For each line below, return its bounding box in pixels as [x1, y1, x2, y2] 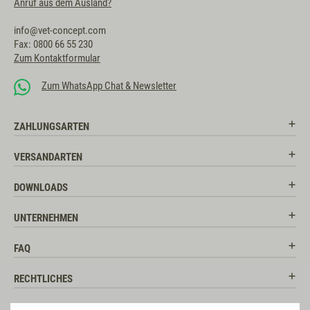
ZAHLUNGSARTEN [14, 120, 89, 134]
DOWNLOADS [14, 181, 68, 194]
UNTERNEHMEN [14, 212, 78, 225]
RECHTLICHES [14, 273, 73, 286]
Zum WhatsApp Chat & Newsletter [42, 80, 176, 93]
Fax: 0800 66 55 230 [14, 38, 93, 51]
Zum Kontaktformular [14, 52, 100, 65]
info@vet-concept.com [14, 24, 106, 37]
